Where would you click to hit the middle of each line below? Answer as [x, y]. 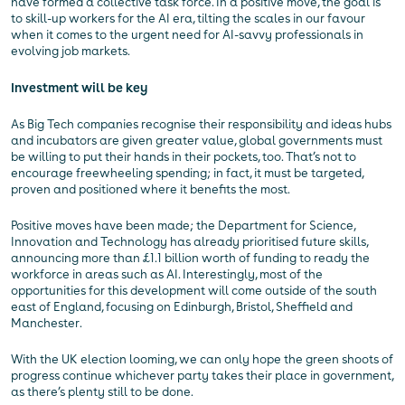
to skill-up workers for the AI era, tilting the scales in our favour [188, 19]
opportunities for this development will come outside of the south [194, 291]
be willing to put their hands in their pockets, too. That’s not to [184, 157]
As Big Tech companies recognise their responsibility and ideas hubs [201, 125]
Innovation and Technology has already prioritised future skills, [189, 242]
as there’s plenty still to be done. [102, 392]
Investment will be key [79, 88]
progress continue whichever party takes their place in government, [202, 376]
